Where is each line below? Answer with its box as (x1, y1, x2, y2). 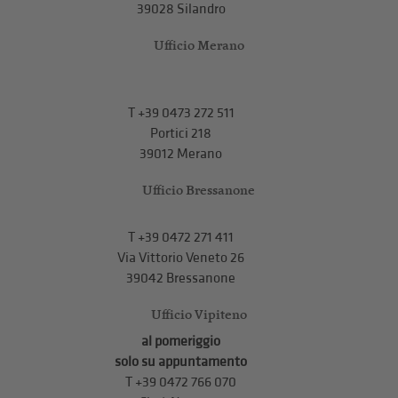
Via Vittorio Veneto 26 (117, 250, 245, 267)
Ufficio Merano (153, 36, 244, 54)
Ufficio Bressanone (142, 181, 256, 199)
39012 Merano (139, 146, 223, 163)
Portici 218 (150, 125, 212, 143)
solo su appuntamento (115, 354, 248, 371)
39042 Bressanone (126, 270, 236, 288)
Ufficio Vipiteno (150, 306, 247, 323)
